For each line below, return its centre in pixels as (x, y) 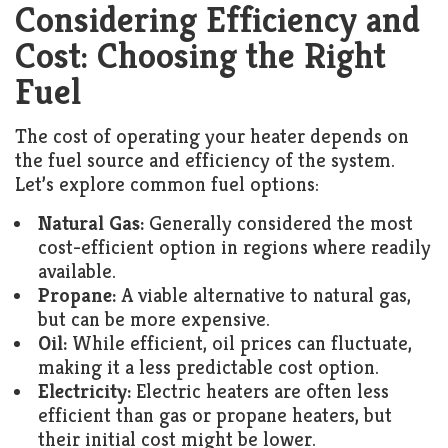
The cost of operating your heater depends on (212, 136)
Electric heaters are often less (260, 391)
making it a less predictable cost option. (208, 367)
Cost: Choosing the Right (200, 55)
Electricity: (84, 391)
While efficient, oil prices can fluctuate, (239, 343)
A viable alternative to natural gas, (263, 295)
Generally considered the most (278, 223)
